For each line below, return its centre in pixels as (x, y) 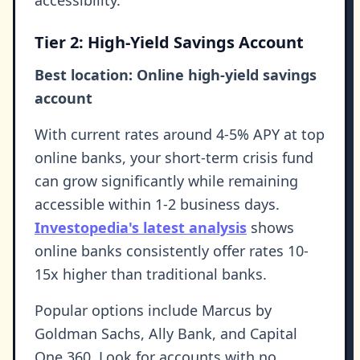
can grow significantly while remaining (166, 181)
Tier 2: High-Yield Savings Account (169, 43)
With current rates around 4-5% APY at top (180, 135)
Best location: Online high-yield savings (176, 75)
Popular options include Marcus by (153, 311)
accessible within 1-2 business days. (157, 205)
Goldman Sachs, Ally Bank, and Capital (166, 334)
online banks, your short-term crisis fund (174, 158)
